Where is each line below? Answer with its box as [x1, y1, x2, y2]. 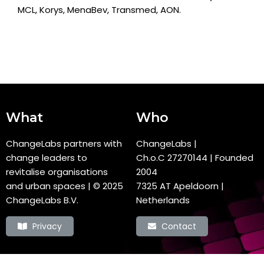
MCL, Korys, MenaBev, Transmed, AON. [18, 4, 181, 16]
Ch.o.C [136, 151, 168, 164]
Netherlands [136, 194, 190, 207]
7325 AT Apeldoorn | [136, 180, 225, 193]
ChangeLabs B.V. [6, 194, 81, 207]
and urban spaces [6, 180, 85, 193]
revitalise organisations [6, 166, 108, 179]
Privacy [32, 220, 62, 233]
